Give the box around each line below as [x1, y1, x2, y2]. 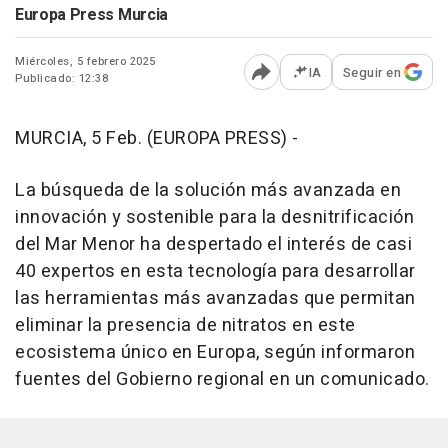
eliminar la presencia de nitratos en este [15, 311, 356, 339]
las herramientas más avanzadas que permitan [15, 284, 416, 312]
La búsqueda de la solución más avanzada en [15, 176, 401, 204]
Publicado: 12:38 [15, 69, 108, 87]
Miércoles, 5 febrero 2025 [15, 52, 156, 70]
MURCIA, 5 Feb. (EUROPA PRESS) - [15, 124, 299, 152]
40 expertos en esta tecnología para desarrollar [15, 257, 416, 285]
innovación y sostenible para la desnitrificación [15, 203, 414, 231]
